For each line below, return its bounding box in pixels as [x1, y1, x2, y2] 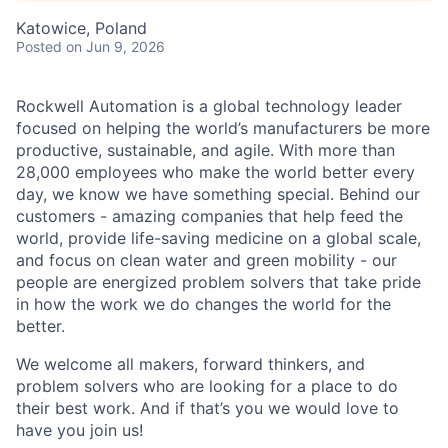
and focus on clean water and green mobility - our [16, 250, 397, 270]
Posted [16, 38, 62, 55]
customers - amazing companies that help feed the [16, 206, 403, 226]
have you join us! [16, 420, 143, 440]
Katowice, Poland [16, 18, 147, 38]
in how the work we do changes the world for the [16, 294, 391, 314]
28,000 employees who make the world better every [16, 162, 415, 182]
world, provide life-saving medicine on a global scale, [16, 228, 421, 248]
